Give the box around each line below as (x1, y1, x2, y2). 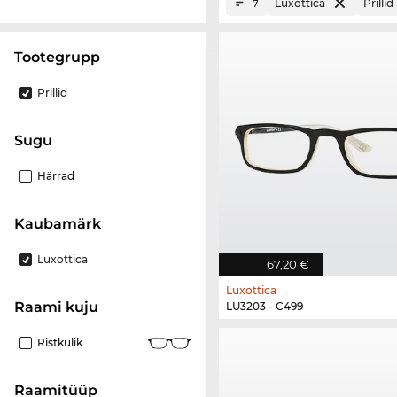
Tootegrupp (22, 49, 100, 66)
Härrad (37, 169, 74, 183)
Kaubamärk (25, 215, 101, 233)
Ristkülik (37, 336, 82, 350)
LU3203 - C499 (226, 299, 303, 313)
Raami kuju (25, 299, 98, 316)
